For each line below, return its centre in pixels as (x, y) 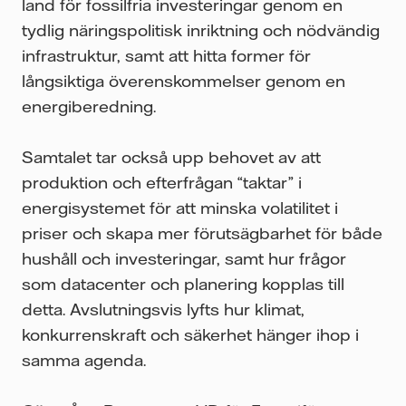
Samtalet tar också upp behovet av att (171, 156)
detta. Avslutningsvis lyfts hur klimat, (163, 309)
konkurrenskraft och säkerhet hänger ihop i (190, 334)
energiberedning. (91, 106)
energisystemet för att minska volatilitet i (180, 207)
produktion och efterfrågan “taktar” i (162, 182)
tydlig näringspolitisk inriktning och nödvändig (201, 29)
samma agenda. (84, 359)
